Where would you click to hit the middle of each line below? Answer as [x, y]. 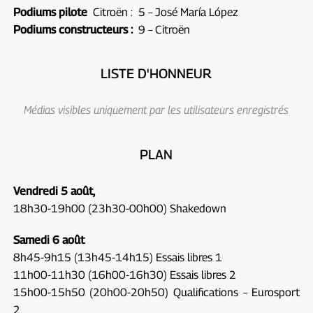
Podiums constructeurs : [73, 29]
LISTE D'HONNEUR [156, 73]
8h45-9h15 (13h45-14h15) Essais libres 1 [117, 257]
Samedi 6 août [49, 240]
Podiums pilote [50, 12]
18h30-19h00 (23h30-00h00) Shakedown [119, 208]
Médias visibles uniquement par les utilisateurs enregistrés [156, 110]
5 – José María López [187, 12]
